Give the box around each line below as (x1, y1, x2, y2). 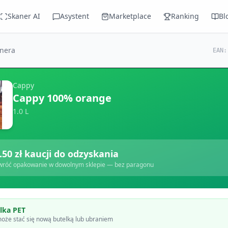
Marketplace (108, 11, 151, 21)
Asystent (60, 11, 89, 21)
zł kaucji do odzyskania (12, 148, 119, 160)
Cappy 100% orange (13, 91, 111, 105)
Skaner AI (7, 11, 40, 21)
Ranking (170, 11, 199, 21)
